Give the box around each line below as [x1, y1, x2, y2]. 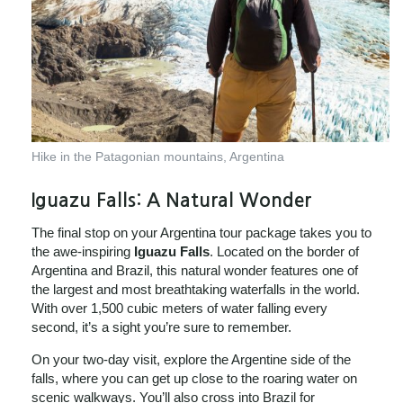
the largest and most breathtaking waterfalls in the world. [31, 281, 360, 297]
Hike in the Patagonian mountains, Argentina [31, 150, 284, 165]
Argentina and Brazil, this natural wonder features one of [31, 262, 358, 278]
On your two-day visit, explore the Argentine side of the [31, 351, 351, 367]
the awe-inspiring [31, 243, 134, 259]
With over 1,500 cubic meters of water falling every [31, 300, 327, 316]
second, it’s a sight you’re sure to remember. [31, 318, 291, 335]
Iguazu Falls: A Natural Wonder [31, 191, 311, 210]
